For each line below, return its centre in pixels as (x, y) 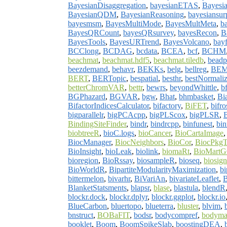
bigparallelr (86, 115)
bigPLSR (204, 115)
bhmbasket (196, 96)
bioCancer (155, 133)
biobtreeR (84, 133)
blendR (214, 187)
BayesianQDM (92, 14)
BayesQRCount (93, 32)
